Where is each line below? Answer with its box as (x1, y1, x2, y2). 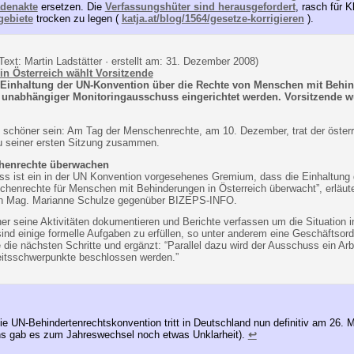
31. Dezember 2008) (165, 55, 258, 67)
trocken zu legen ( (32, 12, 122, 24)
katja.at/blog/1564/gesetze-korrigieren (121, 12, 304, 24)
